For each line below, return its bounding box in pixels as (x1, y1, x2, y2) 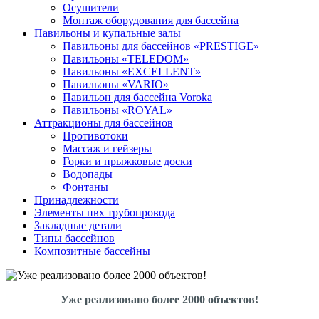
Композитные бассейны (34, 245, 150, 257)
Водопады (63, 168, 113, 180)
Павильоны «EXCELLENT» (63, 66, 201, 78)
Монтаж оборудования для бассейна (63, 14, 239, 26)
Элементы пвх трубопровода (34, 206, 175, 219)
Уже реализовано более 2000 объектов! (61, 293, 258, 305)
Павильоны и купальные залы (34, 27, 181, 39)
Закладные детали (34, 219, 122, 231)
